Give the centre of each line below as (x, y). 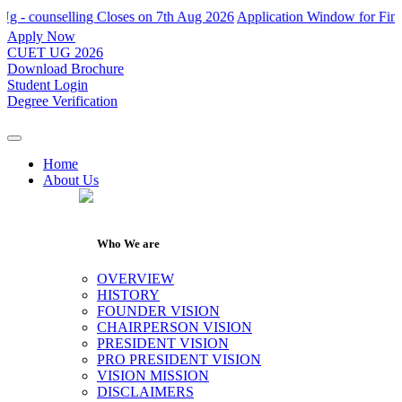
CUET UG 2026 (55, 52)
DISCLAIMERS (145, 392)
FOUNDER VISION (158, 311)
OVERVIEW (135, 279)
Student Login (48, 85)
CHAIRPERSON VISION (175, 328)
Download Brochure (66, 69)
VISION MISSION (153, 376)
